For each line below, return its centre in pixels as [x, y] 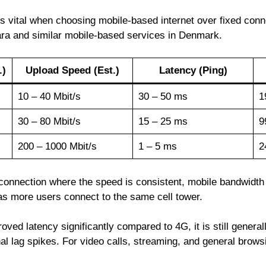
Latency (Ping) [193, 71]
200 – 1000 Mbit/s [57, 147]
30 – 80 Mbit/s [49, 122]
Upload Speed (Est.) [72, 71]
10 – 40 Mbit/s [49, 97]
